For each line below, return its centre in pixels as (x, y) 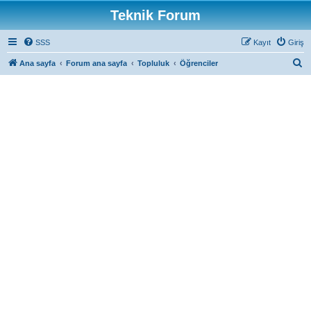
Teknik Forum (155, 15)
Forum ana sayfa (96, 63)
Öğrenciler (199, 63)
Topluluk (153, 63)
